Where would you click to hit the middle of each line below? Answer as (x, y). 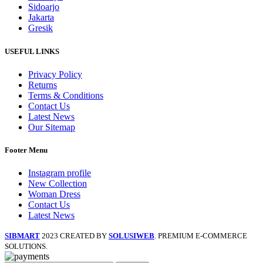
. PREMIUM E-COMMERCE (201, 236)
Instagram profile (60, 173)
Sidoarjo (44, 7)
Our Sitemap (52, 127)
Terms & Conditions (66, 95)
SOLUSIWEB (131, 236)
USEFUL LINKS (32, 51)
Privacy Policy (55, 74)
